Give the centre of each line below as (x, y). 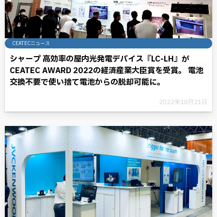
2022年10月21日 (183, 102)
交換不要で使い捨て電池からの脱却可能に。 (87, 82)
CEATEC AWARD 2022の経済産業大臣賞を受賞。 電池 (107, 71)
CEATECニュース (31, 43)
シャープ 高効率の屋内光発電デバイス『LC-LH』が (100, 59)
